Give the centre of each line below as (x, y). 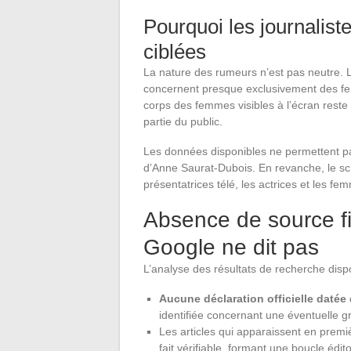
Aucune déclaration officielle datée (253, 298)
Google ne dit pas (231, 247)
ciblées (175, 51)
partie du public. (183, 121)
